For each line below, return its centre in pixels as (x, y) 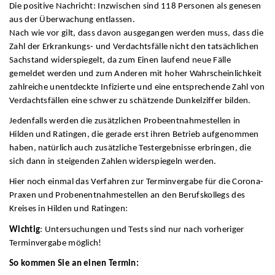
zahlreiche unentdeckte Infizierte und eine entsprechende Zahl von (137, 87)
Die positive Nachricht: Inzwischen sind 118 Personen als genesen (135, 6)
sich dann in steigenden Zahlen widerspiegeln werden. (113, 161)
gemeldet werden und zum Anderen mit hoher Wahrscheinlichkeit (136, 74)
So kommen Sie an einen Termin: (74, 264)
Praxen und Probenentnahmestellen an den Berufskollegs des (127, 196)
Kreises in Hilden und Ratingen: (69, 209)
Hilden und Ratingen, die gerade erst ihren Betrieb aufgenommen (134, 134)
